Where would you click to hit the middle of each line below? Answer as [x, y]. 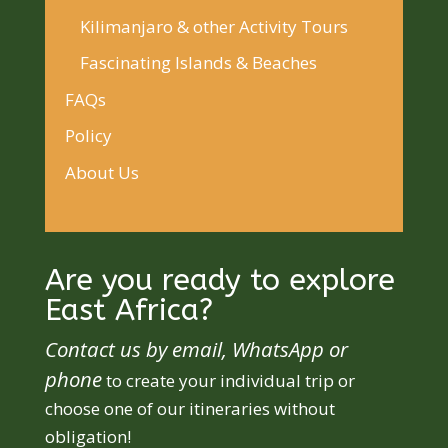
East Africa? [128, 309]
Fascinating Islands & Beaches [198, 63]
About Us [101, 172]
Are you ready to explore [219, 279]
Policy [88, 136]
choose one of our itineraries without [189, 408]
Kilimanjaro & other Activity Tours [213, 26]
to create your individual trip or [228, 380]
